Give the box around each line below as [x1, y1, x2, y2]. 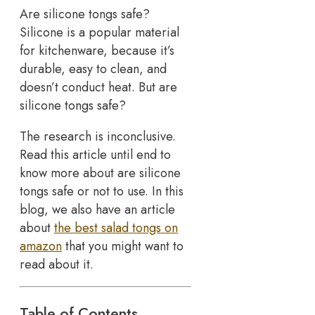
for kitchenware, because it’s [20, 41, 174, 60]
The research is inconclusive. [20, 127, 176, 146]
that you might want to [62, 236, 184, 255]
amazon [20, 236, 62, 255]
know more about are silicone [20, 163, 181, 182]
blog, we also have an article [20, 200, 175, 219]
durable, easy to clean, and [20, 59, 167, 78]
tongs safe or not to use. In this [20, 181, 184, 200]
